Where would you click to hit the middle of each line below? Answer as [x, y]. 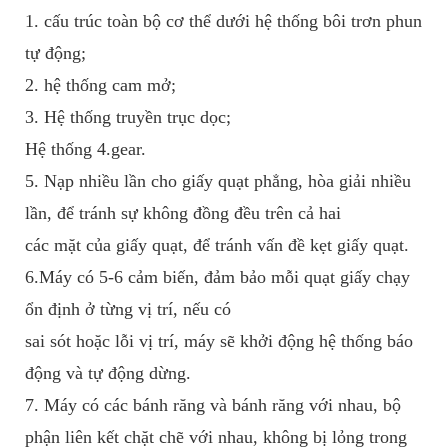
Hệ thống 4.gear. [85, 149]
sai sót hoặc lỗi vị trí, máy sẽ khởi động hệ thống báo [219, 341]
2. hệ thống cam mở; [100, 85]
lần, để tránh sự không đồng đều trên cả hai [183, 213]
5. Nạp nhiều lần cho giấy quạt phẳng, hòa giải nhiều [218, 181]
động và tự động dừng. [108, 373]
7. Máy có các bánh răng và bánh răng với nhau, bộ [213, 405]
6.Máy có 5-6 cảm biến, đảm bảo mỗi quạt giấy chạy [217, 277]
